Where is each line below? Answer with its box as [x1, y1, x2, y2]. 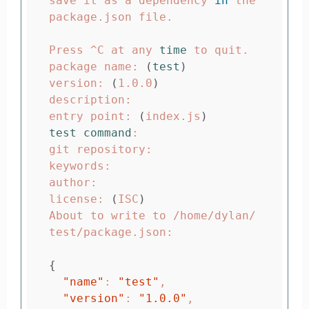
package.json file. [49, 10, 173, 24]
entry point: [49, 110, 139, 123]
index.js [146, 110, 201, 123]
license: [49, 192, 111, 206]
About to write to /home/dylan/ [49, 209, 256, 223]
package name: [49, 60, 146, 74]
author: [49, 176, 97, 190]
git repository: [49, 143, 152, 157]
